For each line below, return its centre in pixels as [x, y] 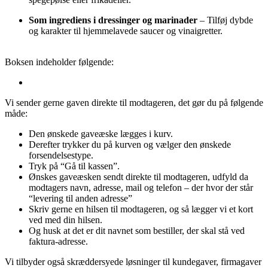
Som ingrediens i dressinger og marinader [113, 20]
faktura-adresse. [58, 242]
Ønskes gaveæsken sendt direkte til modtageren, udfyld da [138, 177]
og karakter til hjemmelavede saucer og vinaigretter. [126, 31]
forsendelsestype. [61, 156]
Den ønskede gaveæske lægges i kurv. [101, 134]
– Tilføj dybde [225, 20]
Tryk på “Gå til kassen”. [74, 166]
